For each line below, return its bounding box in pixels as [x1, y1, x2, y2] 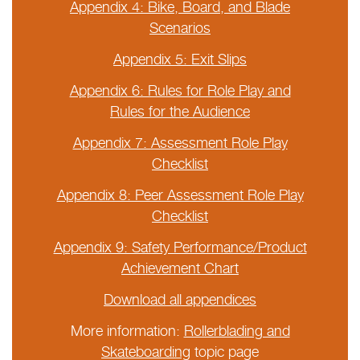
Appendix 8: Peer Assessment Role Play [56, 186, 304, 203]
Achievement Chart [121, 259, 239, 276]
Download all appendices [104, 290, 256, 308]
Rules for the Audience [110, 102, 250, 120]
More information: [70, 321, 184, 339]
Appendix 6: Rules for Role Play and [69, 81, 291, 99]
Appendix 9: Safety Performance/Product [53, 238, 307, 256]
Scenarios [149, 18, 211, 36]
